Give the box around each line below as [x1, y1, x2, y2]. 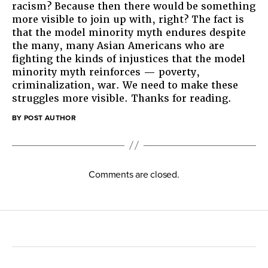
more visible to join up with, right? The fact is [12, 13, 244, 26]
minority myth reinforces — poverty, [12, 65, 200, 78]
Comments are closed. [89, 168, 179, 181]
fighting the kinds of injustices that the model [12, 52, 245, 65]
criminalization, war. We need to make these [12, 78, 238, 92]
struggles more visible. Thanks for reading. [12, 92, 232, 105]
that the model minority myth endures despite [12, 26, 246, 39]
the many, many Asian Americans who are [12, 39, 224, 52]
